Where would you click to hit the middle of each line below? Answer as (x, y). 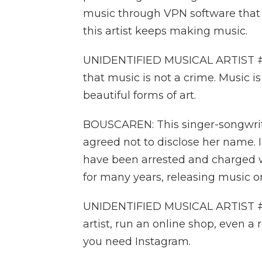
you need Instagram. (137, 242)
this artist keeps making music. (165, 31)
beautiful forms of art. (139, 95)
